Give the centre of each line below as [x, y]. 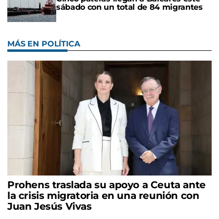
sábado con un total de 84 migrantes [130, 7]
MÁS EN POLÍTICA [44, 44]
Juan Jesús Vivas [50, 207]
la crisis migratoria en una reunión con [103, 196]
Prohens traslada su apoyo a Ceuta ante [107, 185]
